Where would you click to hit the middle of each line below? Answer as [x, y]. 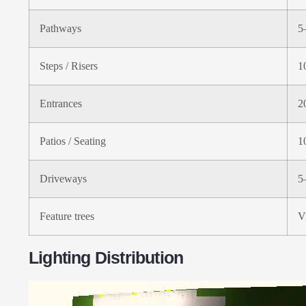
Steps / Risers [69, 66]
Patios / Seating [73, 141]
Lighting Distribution [106, 257]
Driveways [63, 179]
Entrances [61, 103]
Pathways [60, 28]
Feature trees [67, 216]
